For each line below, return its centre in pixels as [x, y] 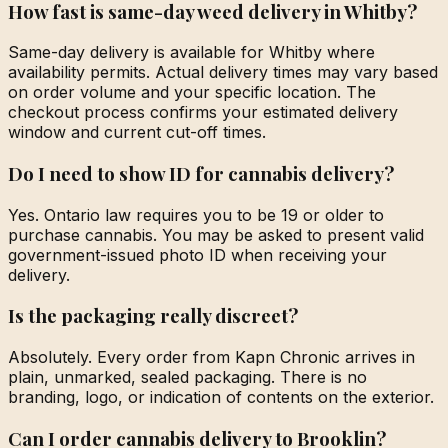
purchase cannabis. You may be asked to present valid [216, 234]
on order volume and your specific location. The [192, 92]
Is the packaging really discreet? [153, 316]
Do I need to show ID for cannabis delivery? [201, 173]
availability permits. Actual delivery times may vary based [223, 72]
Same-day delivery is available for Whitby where [191, 52]
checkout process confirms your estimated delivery [203, 112]
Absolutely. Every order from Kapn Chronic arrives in [211, 357]
